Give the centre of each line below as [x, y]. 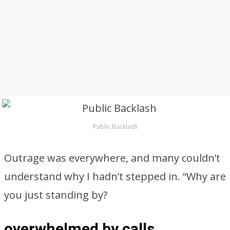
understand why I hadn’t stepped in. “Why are [115, 176]
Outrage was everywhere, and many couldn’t [112, 158]
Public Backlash [115, 127]
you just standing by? [56, 195]
